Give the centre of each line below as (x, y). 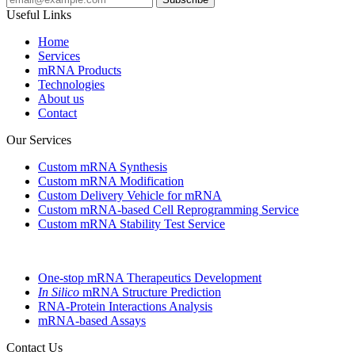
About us (61, 99)
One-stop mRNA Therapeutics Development (150, 278)
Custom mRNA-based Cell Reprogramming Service (168, 210)
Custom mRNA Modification (111, 181)
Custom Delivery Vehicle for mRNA (130, 196)
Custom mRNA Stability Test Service (132, 224)
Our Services (39, 140)
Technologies (71, 85)
